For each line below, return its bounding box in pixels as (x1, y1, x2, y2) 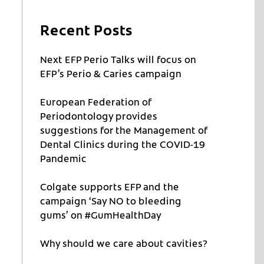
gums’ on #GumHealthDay (40, 208, 162, 222)
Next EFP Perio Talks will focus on (40, 52, 197, 66)
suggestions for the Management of (40, 123, 208, 137)
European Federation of (40, 95, 152, 108)
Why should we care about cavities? (40, 236, 208, 250)
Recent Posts (40, 19, 133, 39)
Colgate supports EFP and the (40, 180, 180, 193)
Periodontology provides (40, 109, 158, 123)
